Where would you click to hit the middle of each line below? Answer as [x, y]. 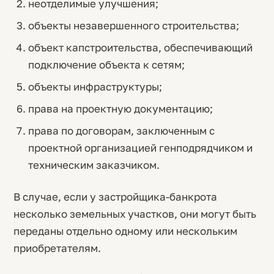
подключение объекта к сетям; [106, 65]
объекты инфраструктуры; [95, 87]
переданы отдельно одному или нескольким [125, 231]
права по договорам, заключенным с [121, 131]
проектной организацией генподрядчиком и [140, 148]
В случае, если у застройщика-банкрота [115, 197]
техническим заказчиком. [94, 165]
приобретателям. [57, 248]
